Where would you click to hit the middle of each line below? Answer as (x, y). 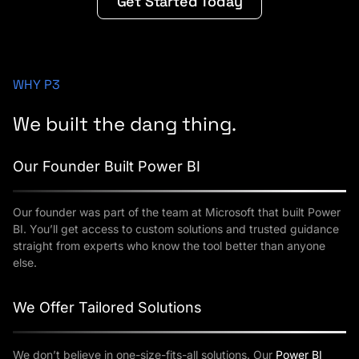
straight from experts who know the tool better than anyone (169, 246)
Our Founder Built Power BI (107, 166)
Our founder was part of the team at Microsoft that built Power (177, 212)
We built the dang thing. (125, 123)
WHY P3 (36, 84)
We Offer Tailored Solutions (107, 308)
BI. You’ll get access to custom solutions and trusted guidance (176, 229)
